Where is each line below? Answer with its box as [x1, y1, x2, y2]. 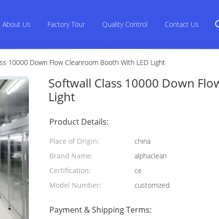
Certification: [49, 166, 91, 175]
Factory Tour [47, 20, 86, 29]
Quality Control [102, 20, 148, 29]
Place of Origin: [49, 136, 99, 146]
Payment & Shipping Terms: [49, 204, 152, 215]
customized [134, 180, 170, 190]
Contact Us [164, 20, 199, 29]
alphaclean [134, 151, 167, 160]
